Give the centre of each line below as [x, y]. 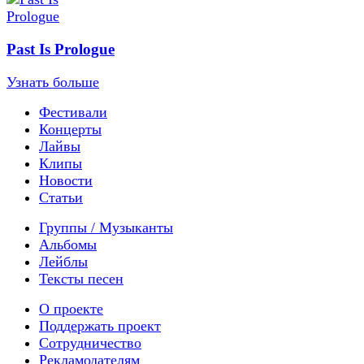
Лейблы [63, 261]
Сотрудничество [90, 342]
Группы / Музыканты [106, 227]
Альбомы [68, 244]
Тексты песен [81, 278]
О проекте [71, 308]
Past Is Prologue [61, 50]
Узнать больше [53, 82]
